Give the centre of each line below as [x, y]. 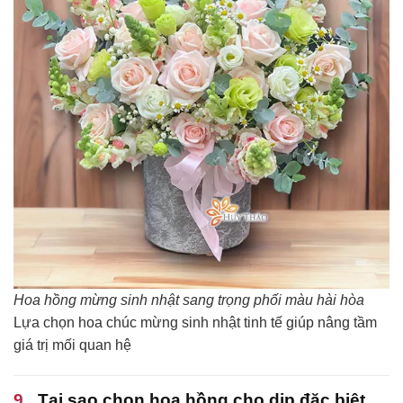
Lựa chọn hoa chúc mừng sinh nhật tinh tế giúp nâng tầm [195, 323]
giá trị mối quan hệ [72, 345]
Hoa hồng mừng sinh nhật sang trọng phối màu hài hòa [189, 300]
